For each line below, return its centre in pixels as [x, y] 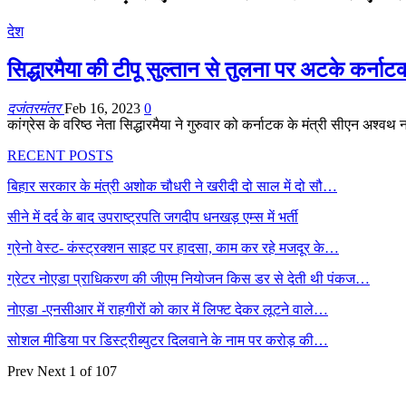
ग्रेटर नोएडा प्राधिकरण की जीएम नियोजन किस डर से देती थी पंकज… [188, 278]
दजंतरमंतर [36, 108]
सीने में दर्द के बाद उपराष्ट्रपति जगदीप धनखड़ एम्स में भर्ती [153, 217]
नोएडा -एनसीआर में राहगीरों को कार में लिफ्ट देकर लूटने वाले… [168, 309]
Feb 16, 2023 [102, 108]
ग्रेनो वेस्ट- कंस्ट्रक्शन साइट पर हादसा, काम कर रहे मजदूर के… [173, 247]
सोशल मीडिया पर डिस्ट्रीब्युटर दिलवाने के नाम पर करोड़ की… [168, 340]
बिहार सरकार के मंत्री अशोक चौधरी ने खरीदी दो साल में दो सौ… [172, 186]
